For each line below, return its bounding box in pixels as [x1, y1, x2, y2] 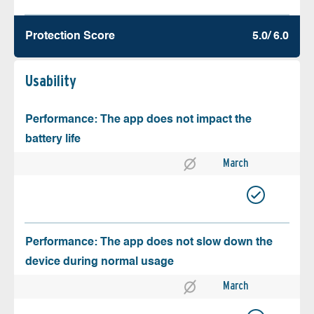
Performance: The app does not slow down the [25, 237, 273, 249]
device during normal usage [25, 257, 174, 268]
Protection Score [25, 31, 115, 43]
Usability [25, 71, 76, 90]
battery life [25, 134, 81, 146]
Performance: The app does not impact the [25, 114, 252, 126]
